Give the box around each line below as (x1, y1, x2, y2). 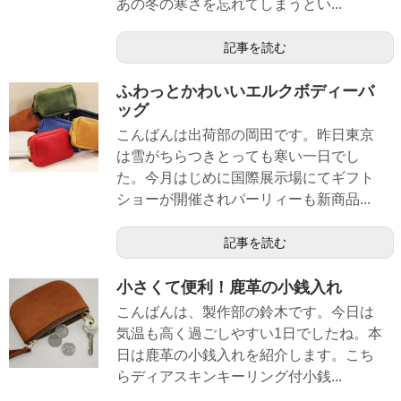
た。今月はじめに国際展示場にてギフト (116, 170, 374, 186)
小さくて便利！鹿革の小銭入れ (116, 277, 342, 296)
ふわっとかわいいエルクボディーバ (116, 82, 374, 101)
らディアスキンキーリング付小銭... (116, 368, 342, 384)
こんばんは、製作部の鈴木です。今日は (116, 303, 374, 320)
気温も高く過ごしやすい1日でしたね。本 (116, 325, 382, 341)
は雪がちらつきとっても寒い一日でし (116, 149, 360, 165)
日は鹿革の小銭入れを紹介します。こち (116, 346, 374, 363)
